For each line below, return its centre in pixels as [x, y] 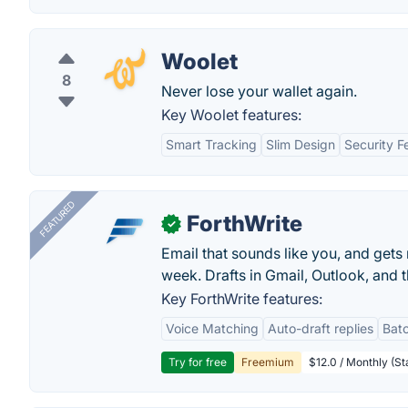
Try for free [198, 362]
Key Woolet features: [231, 115]
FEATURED [57, 219]
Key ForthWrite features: [242, 299]
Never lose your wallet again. [259, 91]
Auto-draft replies [321, 328]
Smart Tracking [211, 144]
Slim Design [301, 144]
